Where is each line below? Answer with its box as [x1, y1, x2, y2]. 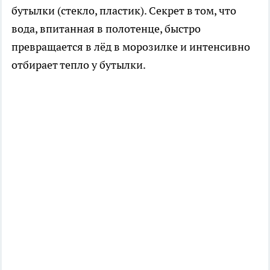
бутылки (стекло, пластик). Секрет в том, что [11, 4, 236, 18]
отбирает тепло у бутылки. [11, 58, 146, 72]
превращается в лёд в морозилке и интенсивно [11, 40, 250, 54]
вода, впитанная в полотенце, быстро [11, 22, 201, 36]
